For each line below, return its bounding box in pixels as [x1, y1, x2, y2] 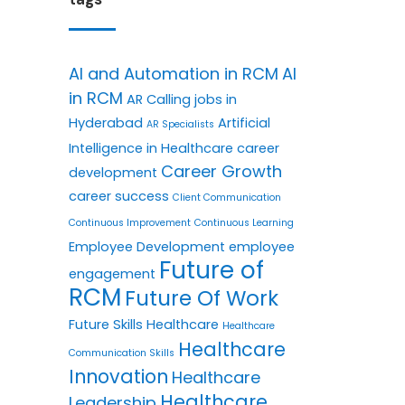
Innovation [69, 363, 168, 390]
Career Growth [161, 159, 282, 183]
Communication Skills [69, 345, 174, 360]
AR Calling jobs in [127, 89, 237, 108]
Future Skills [69, 315, 143, 334]
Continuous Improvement [69, 215, 191, 230]
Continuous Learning [194, 215, 294, 230]
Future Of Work [125, 283, 278, 313]
